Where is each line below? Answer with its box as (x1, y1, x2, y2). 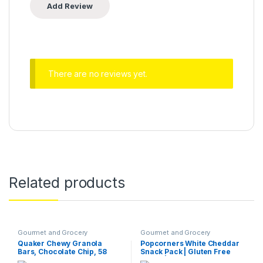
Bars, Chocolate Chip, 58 (17, 247, 107, 257)
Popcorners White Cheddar (140, 239, 240, 248)
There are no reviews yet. (48, 68, 147, 79)
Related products (9, 174, 125, 192)
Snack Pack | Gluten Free (140, 247, 231, 257)
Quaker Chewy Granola (17, 239, 103, 248)
